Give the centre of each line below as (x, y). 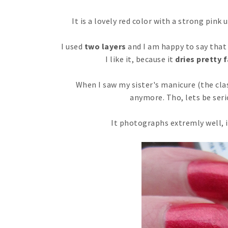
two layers (104, 47)
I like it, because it (140, 59)
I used (72, 47)
